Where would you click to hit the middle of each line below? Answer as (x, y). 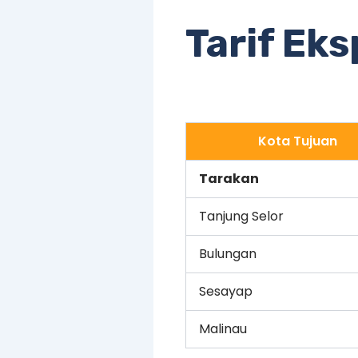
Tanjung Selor (241, 216)
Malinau (223, 328)
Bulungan (228, 253)
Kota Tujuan (298, 141)
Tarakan (229, 178)
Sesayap (226, 291)
